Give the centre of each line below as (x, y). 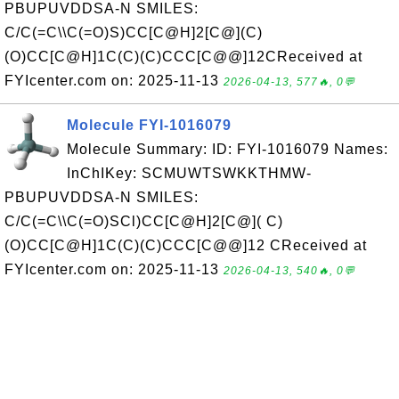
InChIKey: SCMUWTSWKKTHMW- (189, 173)
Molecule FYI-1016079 (149, 125)
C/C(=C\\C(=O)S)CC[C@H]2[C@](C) (134, 33)
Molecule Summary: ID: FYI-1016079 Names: (228, 149)
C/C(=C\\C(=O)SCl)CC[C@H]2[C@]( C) (144, 221)
